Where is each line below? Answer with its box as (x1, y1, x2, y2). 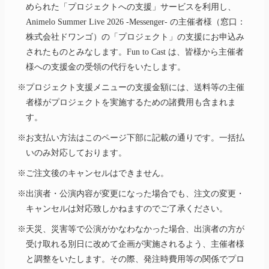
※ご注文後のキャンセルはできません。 (17, 168, 169, 178)
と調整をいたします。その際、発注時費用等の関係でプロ (26, 254, 244, 264)
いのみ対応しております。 (26, 148, 127, 157)
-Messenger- (126, 17, 168, 26)
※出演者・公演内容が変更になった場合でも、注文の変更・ (17, 189, 244, 198)
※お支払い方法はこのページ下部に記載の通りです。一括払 (17, 133, 244, 142)
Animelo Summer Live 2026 (26, 17, 126, 26)
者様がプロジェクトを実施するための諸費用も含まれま (26, 97, 236, 107)
